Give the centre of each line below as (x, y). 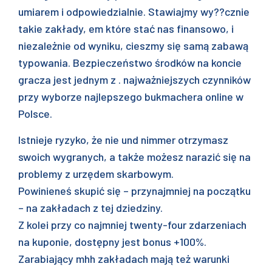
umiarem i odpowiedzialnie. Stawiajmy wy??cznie (134, 12)
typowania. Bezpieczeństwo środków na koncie (130, 63)
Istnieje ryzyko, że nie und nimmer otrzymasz (123, 140)
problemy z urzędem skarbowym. (96, 174)
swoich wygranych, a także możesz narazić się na (134, 157)
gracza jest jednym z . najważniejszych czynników (134, 80)
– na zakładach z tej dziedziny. (90, 208)
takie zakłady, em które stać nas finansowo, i (126, 29)
